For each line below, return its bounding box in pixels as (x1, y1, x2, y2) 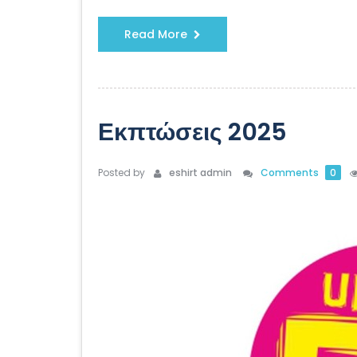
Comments (261, 166, 321, 179)
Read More (124, 26, 187, 42)
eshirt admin (164, 166, 232, 179)
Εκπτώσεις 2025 (98, 116, 287, 149)
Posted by (98, 166, 145, 179)
